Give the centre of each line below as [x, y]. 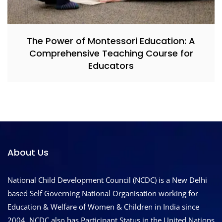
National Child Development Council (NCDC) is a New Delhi [107, 180]
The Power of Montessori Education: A [111, 41]
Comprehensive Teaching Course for [111, 53]
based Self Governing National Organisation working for [103, 193]
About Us [28, 152]
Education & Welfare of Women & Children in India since [103, 206]
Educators [111, 65]
